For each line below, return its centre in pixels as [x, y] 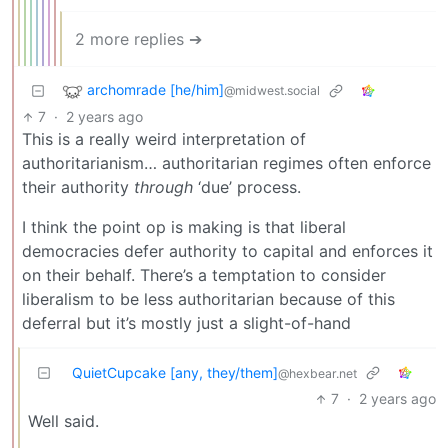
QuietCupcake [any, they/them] [175, 373]
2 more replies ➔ [138, 39]
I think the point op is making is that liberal [184, 227]
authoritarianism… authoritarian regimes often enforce [226, 163]
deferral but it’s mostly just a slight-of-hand [186, 323]
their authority [78, 187]
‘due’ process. [247, 187]
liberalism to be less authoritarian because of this [208, 299]
